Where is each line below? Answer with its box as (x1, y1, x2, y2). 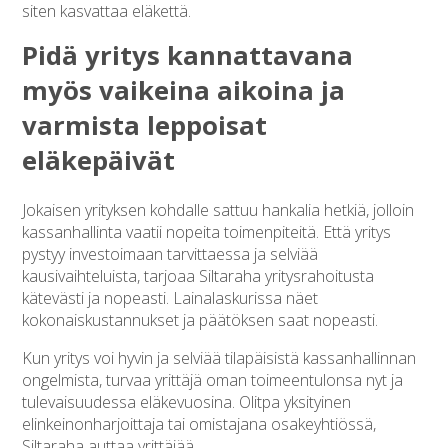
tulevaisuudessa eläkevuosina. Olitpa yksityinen (22, 391, 352, 414)
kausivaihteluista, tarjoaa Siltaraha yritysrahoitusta (22, 265, 375, 288)
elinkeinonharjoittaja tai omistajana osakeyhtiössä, (22, 413, 377, 436)
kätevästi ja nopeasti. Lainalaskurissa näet (22, 287, 319, 310)
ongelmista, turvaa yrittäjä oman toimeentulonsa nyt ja (22, 369, 404, 392)
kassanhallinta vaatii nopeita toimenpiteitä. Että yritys (22, 221, 392, 244)
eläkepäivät (22, 142, 176, 178)
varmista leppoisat (22, 107, 268, 143)
